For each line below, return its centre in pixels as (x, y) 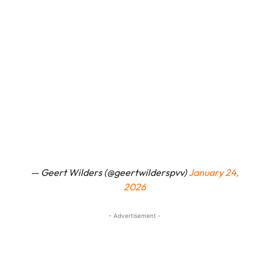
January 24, (213, 173)
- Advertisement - (134, 216)
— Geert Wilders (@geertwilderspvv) (110, 173)
